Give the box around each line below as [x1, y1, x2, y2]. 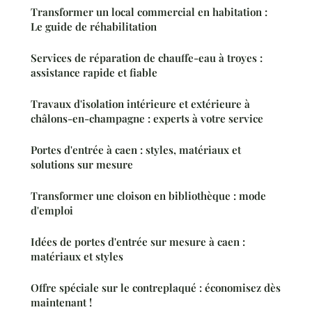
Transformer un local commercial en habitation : [31, 5, 267, 19]
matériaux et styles [31, 249, 123, 264]
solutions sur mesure [31, 157, 133, 172]
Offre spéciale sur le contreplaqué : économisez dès [31, 281, 281, 295]
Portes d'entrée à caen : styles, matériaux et [31, 143, 241, 157]
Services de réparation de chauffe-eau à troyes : [31, 51, 263, 65]
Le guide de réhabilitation [31, 19, 157, 34]
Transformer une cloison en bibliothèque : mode [31, 189, 266, 203]
